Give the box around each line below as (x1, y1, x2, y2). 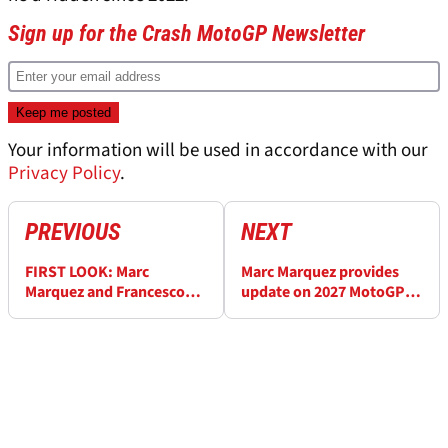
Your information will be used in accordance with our (8, 137, 428, 165)
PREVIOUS (25, 218, 121, 247)
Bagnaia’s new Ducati (25, 301, 172, 324)
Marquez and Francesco (25, 281, 185, 304)
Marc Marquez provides (241, 261, 399, 284)
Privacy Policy (8, 160, 120, 188)
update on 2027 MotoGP (241, 281, 405, 304)
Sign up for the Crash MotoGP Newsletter (8, 21, 365, 47)
